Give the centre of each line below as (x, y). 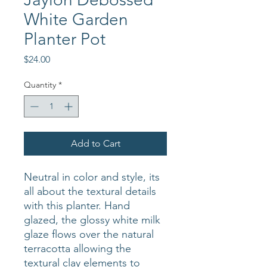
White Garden (76, 19)
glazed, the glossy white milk (92, 220)
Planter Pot (65, 39)
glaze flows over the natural (89, 234)
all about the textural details (90, 191)
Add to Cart (95, 143)
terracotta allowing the (77, 248)
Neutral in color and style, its (92, 177)
